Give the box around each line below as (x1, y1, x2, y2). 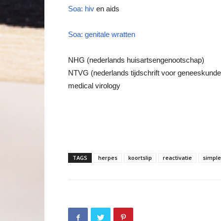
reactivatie (163, 154, 192, 161)
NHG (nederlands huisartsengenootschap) (68, 56, 204, 64)
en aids (94, 4, 119, 13)
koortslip (128, 154, 152, 161)
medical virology (68, 81, 120, 90)
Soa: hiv (68, 4, 94, 13)
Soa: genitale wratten (68, 30, 135, 38)
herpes (98, 154, 117, 161)
